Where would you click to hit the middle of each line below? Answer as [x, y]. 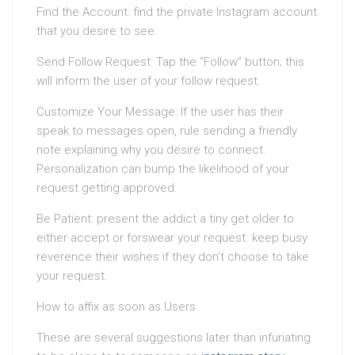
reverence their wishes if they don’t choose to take [173, 257]
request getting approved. [107, 188]
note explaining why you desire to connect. [151, 150]
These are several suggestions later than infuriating [174, 338]
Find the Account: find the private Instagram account [177, 12]
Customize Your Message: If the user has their [160, 112]
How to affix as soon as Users [116, 307]
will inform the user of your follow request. [149, 81]
